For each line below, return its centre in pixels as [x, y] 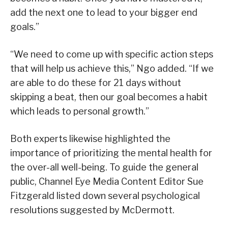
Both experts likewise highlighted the [90, 138]
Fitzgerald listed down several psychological [105, 195]
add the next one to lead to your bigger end [104, 12]
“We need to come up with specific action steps [112, 54]
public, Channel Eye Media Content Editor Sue [107, 181]
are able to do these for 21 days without [96, 82]
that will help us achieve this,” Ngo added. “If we [112, 68]
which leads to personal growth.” [80, 111]
